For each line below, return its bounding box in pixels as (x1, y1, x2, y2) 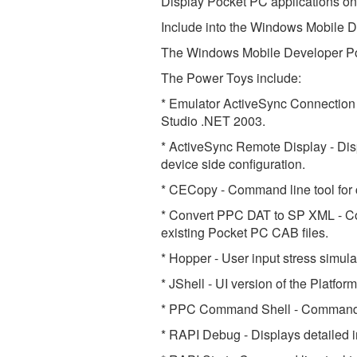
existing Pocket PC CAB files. (161, 222, 328, 241)
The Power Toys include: (161, 68, 301, 87)
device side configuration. (161, 154, 305, 173)
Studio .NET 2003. (161, 111, 265, 130)
